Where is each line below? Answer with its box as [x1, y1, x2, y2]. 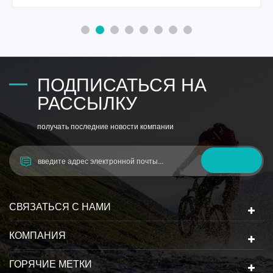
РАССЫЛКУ [37, 88, 137, 115]
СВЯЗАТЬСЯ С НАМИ [9, 199, 111, 213]
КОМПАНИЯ [9, 227, 66, 242]
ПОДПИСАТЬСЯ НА [37, 70, 207, 97]
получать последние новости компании [37, 120, 174, 131]
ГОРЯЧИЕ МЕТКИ [9, 256, 92, 271]
